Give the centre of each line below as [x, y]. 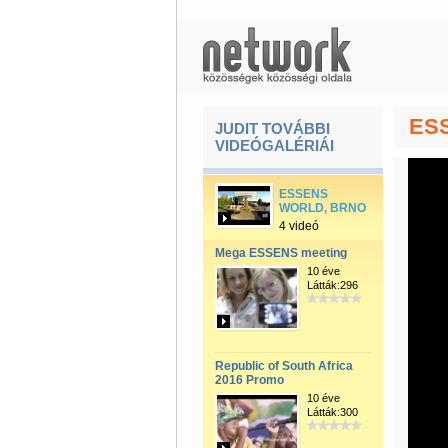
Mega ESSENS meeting [280, 253]
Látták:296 [332, 285]
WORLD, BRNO [322, 208]
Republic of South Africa [283, 366]
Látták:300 [332, 412]
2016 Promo [249, 380]
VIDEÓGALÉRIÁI [274, 145]
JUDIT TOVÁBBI [272, 128]
